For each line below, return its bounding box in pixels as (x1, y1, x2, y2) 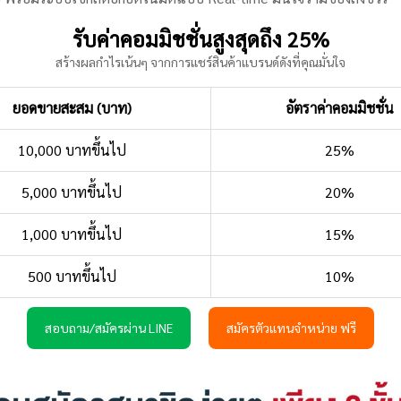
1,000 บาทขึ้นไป (21, 224, 122, 243)
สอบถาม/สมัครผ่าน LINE (45, 319, 173, 336)
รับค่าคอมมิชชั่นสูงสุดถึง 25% (72, 24, 329, 52)
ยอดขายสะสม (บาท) (12, 98, 132, 117)
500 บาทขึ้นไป (27, 266, 116, 286)
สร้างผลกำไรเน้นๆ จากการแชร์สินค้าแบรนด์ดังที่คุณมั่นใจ (55, 53, 346, 70)
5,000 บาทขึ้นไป (21, 182, 122, 201)
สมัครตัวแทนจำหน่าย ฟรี (226, 319, 356, 336)
